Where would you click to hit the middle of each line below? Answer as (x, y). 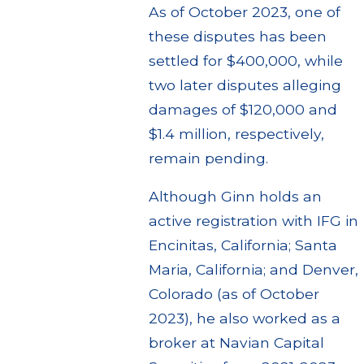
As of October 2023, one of (244, 11)
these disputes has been (237, 36)
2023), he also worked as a (244, 318)
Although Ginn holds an (235, 197)
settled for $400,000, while (245, 60)
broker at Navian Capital (236, 343)
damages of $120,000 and (243, 109)
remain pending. (208, 158)
